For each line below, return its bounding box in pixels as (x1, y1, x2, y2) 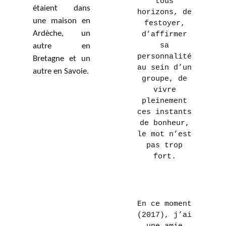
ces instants (137, 108, 192, 117)
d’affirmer (142, 30, 187, 39)
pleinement (142, 97, 187, 105)
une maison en (33, 17, 90, 25)
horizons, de (137, 8, 192, 17)
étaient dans (33, 4, 90, 13)
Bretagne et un (33, 54, 90, 63)
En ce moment (137, 200, 192, 208)
